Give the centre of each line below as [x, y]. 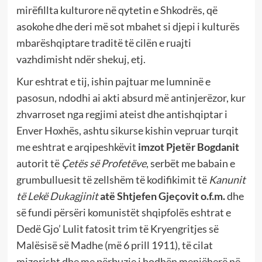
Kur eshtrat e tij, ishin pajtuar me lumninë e [113, 82]
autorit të [39, 163]
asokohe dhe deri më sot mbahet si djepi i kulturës [128, 27]
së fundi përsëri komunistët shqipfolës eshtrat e [123, 213]
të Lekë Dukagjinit [57, 196]
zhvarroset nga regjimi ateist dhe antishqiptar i [122, 114]
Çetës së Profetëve [104, 163]
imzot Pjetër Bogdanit [188, 147]
